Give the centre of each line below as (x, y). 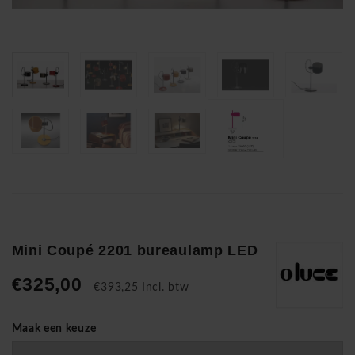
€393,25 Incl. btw (141, 287)
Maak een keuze (54, 328)
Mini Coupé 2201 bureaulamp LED (135, 250)
